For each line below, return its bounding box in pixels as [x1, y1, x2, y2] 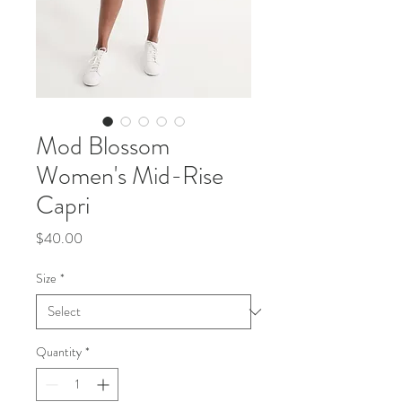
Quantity [36, 343, 82, 361]
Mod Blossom [36, 128, 170, 164]
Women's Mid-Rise [36, 158, 223, 194]
